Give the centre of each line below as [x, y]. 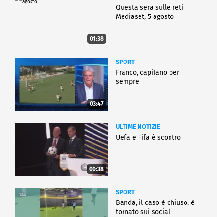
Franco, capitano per [147, 73]
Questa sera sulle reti [149, 8]
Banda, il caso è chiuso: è [155, 202]
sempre [127, 82]
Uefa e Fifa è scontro [148, 138]
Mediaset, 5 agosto [145, 17]
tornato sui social [143, 212]
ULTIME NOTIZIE [138, 127]
